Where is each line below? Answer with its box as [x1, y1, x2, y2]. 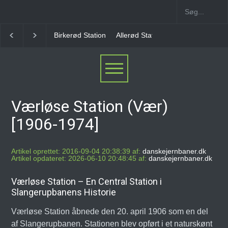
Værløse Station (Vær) [11, 97, 168, 116]
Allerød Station [54, 31, 101, 39]
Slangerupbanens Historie [11, 187, 117, 197]
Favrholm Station [111, 31, 166, 39]
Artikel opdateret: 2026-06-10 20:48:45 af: [11, 154, 147, 162]
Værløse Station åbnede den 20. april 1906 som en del [11, 207, 209, 216]
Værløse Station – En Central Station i [11, 176, 162, 187]
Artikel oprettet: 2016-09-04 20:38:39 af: [11, 147, 141, 155]
